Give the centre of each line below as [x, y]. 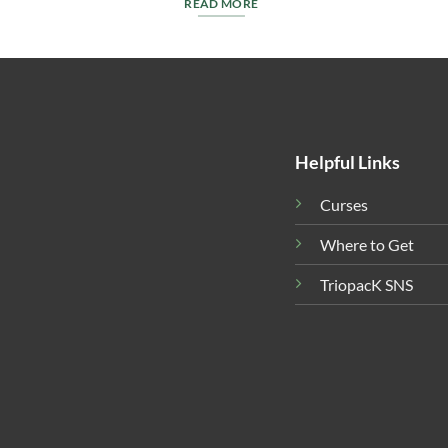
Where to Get [367, 245]
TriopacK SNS [367, 285]
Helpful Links [348, 162]
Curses [344, 205]
